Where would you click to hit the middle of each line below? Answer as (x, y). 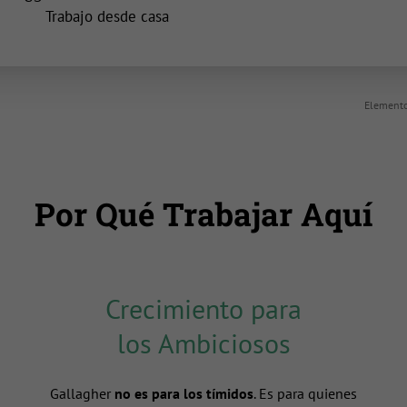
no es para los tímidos (184, 394)
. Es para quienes (305, 394)
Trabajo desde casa (107, 17)
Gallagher (82, 394)
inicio (89, 17)
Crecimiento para (203, 309)
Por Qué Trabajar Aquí (203, 214)
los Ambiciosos (203, 343)
